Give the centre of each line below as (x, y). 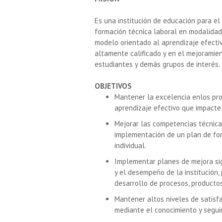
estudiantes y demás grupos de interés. (157, 64)
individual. (130, 146)
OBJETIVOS (113, 86)
